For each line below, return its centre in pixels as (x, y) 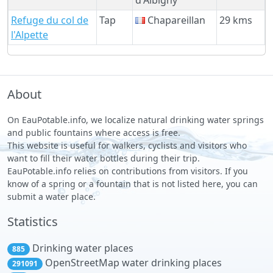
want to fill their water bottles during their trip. (104, 158)
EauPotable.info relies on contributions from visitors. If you (128, 171)
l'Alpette (30, 34)
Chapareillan (175, 20)
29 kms (236, 20)
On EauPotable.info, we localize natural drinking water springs (136, 119)
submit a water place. (51, 196)
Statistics (33, 221)
